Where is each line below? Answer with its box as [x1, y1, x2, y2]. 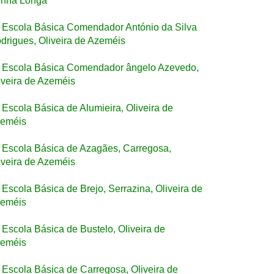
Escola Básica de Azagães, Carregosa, [2, 143, 171, 154]
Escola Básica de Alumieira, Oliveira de [2, 103, 173, 113]
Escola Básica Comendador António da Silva [2, 22, 197, 32]
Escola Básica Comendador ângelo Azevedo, [2, 62, 199, 73]
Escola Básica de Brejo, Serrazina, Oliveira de [2, 183, 202, 194]
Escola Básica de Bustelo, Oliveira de [2, 224, 165, 234]
